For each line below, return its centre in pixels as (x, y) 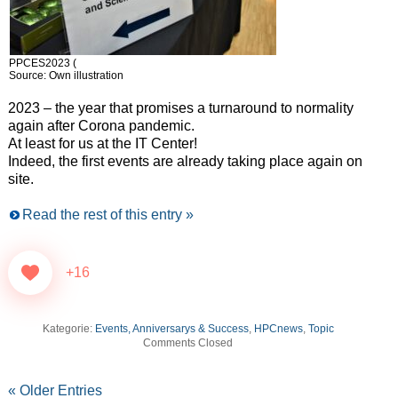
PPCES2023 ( (42, 64)
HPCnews (278, 329)
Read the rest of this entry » (107, 215)
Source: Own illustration (66, 76)
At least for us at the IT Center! (102, 144)
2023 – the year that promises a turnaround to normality (180, 108)
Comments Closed (188, 343)
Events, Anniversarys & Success (171, 329)
